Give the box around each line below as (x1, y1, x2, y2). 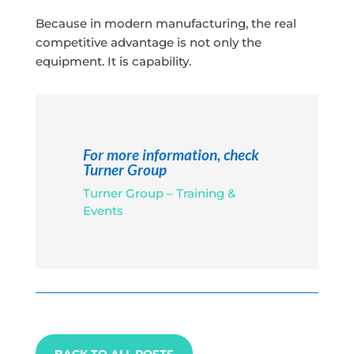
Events (82, 202, 123, 218)
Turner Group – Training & (82, 185, 235, 201)
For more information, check (82, 145, 259, 164)
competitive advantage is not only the (35, 35, 262, 51)
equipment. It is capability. (35, 54, 191, 70)
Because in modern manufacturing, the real (35, 16, 296, 32)
